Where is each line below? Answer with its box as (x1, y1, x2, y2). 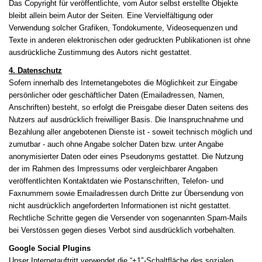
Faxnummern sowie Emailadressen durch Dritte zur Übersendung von (9, 189, 243, 198)
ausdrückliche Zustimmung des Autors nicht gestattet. (9, 48, 192, 57)
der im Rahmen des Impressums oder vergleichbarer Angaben (9, 164, 218, 174)
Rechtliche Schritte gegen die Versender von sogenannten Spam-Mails (9, 213, 247, 223)
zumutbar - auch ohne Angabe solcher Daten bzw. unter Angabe (9, 140, 223, 149)
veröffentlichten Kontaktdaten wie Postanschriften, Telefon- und (9, 177, 223, 186)
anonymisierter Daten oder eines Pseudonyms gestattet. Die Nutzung (9, 152, 243, 161)
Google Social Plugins (9, 244, 91, 253)
